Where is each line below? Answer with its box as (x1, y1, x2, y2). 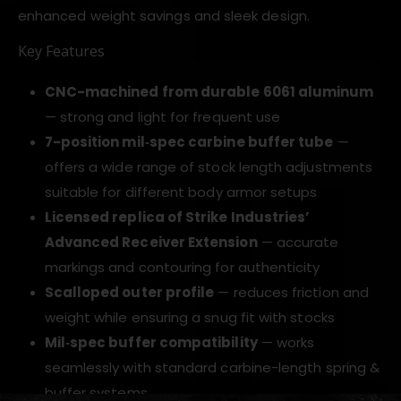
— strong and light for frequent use (44, 107, 281, 126)
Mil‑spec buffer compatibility (44, 332, 258, 352)
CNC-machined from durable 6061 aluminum (44, 81, 374, 101)
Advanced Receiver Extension (44, 232, 258, 252)
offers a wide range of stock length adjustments (44, 157, 372, 176)
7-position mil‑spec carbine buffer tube (44, 132, 334, 151)
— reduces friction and (214, 282, 369, 302)
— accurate (257, 232, 339, 252)
